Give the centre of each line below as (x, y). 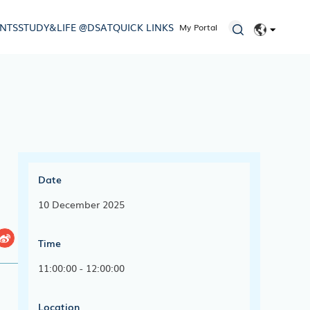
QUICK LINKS (144, 27)
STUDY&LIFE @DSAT (66, 27)
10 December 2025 (81, 204)
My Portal (199, 27)
